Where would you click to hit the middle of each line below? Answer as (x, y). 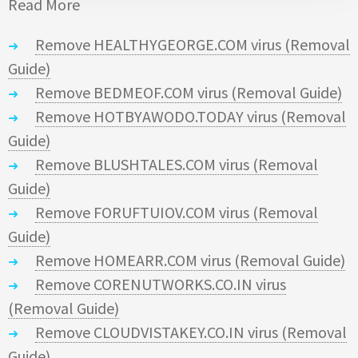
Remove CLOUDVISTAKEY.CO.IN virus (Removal (191, 332)
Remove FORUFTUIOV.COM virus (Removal (177, 212)
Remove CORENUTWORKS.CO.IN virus (161, 284)
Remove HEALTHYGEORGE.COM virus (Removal (193, 44)
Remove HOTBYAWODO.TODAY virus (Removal (191, 116)
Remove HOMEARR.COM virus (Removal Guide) (190, 260)
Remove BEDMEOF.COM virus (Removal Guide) (189, 92)
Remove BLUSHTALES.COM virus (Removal (177, 164)
